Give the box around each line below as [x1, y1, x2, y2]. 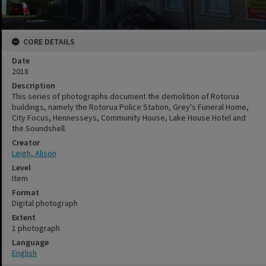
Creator [12, 137, 40, 148]
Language [12, 237, 49, 248]
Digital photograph [12, 198, 78, 208]
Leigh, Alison [12, 148, 56, 159]
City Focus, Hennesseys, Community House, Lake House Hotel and [12, 112, 246, 123]
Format [12, 187, 39, 198]
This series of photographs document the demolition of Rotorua [12, 91, 239, 102]
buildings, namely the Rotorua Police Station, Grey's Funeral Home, [12, 102, 249, 112]
